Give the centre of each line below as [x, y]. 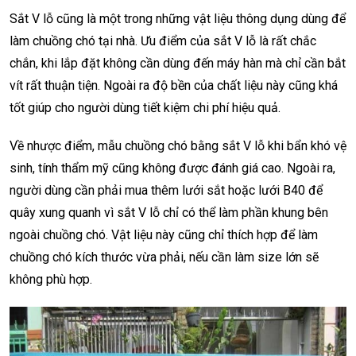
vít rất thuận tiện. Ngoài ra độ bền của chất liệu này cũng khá [174, 86]
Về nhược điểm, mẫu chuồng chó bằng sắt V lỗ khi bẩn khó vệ [178, 146]
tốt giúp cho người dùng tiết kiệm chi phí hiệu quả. [145, 108]
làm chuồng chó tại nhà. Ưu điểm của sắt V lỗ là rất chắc [163, 41]
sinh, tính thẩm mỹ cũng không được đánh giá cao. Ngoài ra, [172, 168]
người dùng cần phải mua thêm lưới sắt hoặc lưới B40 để [166, 191]
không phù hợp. [51, 280]
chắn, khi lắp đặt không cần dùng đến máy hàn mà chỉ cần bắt [178, 64]
